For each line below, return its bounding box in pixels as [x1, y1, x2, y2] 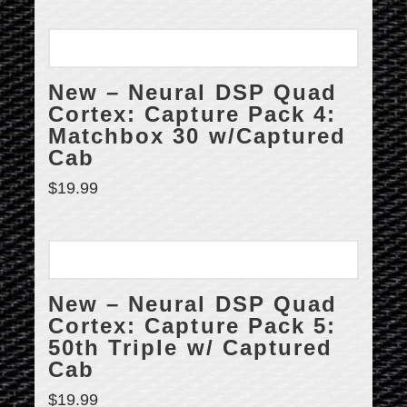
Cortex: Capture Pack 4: [48, 103, 336, 127]
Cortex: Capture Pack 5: [48, 313, 336, 338]
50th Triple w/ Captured [48, 335, 333, 360]
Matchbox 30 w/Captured [48, 124, 346, 149]
